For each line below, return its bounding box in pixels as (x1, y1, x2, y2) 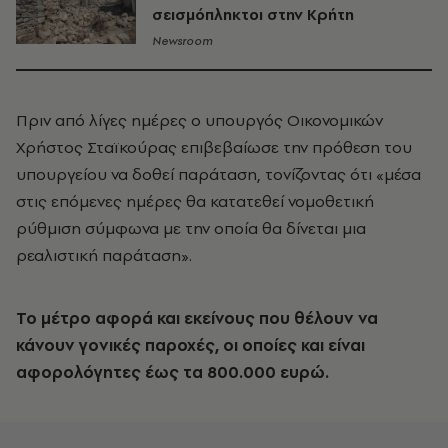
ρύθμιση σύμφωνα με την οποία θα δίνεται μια (16, 217, 366, 239)
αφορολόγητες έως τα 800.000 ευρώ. (16, 361, 329, 383)
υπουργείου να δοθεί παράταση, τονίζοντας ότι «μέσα (16, 163, 421, 185)
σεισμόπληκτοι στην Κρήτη (152, 4, 354, 25)
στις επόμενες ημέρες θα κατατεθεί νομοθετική (16, 190, 374, 212)
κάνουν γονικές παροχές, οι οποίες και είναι (16, 334, 365, 356)
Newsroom (152, 33, 213, 49)
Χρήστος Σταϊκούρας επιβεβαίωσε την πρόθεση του (16, 136, 412, 158)
